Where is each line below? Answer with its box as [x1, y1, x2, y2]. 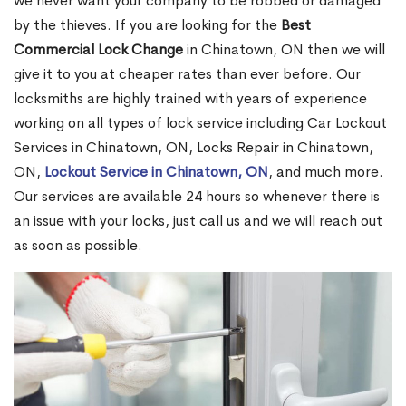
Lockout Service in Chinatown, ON [44, 162, 268, 182]
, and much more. [268, 162, 383, 182]
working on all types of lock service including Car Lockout [14, 113, 387, 133]
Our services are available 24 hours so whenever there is [14, 187, 380, 207]
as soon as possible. [14, 236, 142, 256]
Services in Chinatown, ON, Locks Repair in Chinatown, [14, 138, 373, 158]
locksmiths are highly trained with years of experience [14, 89, 367, 109]
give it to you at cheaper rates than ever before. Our [14, 64, 361, 84]
